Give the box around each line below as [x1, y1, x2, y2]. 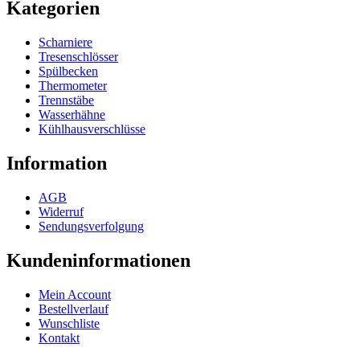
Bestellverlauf [39, 301, 108, 316]
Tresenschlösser [39, 50, 118, 64]
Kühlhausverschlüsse [39, 122, 145, 137]
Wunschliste [39, 316, 100, 330]
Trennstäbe [39, 93, 94, 108]
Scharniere [39, 35, 92, 50]
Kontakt [39, 330, 80, 345]
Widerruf [39, 204, 84, 219]
